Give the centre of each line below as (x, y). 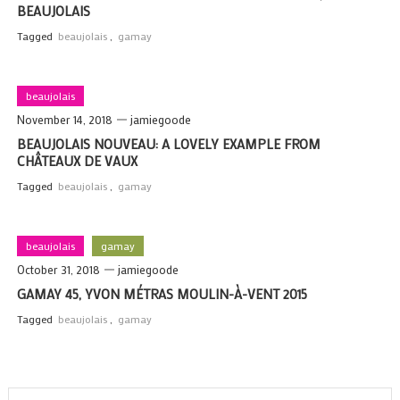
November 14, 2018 (64, 119)
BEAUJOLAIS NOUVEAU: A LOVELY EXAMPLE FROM (168, 143)
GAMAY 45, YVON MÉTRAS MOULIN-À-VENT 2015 (162, 293)
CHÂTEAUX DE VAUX (77, 160)
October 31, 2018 (58, 269)
